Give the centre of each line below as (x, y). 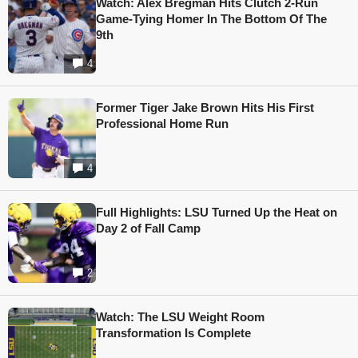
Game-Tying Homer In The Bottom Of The (211, 19)
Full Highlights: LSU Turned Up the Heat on (217, 213)
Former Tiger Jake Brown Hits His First (205, 108)
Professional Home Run (162, 124)
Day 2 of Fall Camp (148, 229)
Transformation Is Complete (173, 333)
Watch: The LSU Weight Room (180, 317)
